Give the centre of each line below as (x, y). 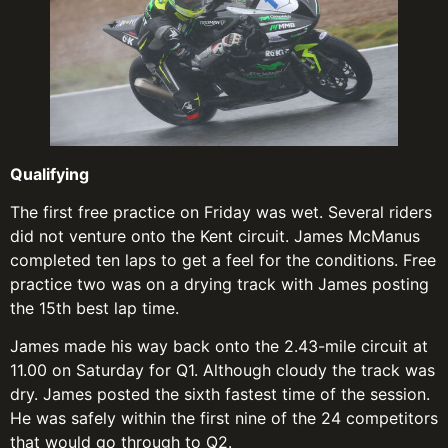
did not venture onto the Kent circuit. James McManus (215, 235)
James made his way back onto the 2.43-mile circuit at (219, 346)
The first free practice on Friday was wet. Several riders (221, 211)
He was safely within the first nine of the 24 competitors (224, 418)
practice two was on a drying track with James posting (219, 283)
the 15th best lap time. (94, 307)
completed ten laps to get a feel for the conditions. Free (223, 259)
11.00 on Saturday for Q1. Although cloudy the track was (222, 370)
